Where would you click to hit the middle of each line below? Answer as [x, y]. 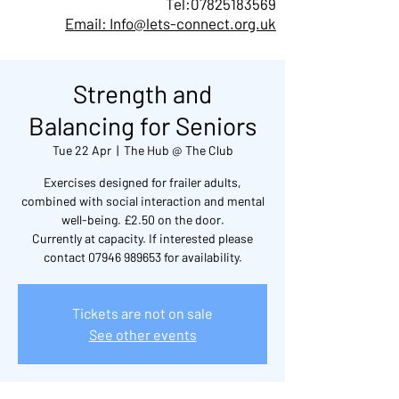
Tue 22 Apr [81, 150]
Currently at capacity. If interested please [142, 238]
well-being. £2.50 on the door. [142, 220]
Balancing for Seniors [142, 126]
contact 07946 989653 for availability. [142, 257]
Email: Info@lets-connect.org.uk [171, 23]
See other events [142, 334]
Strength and [142, 94]
